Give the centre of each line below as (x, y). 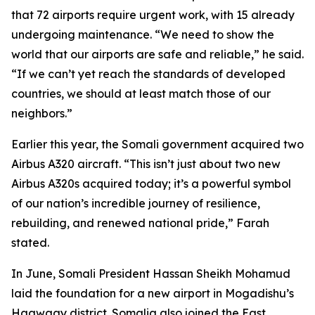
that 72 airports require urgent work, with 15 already (153, 15)
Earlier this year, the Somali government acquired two (157, 144)
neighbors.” (42, 113)
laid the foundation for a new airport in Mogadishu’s (153, 293)
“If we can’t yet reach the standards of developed (148, 74)
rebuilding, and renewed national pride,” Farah (140, 223)
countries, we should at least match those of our (141, 94)
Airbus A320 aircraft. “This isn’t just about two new (146, 164)
